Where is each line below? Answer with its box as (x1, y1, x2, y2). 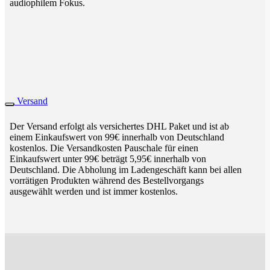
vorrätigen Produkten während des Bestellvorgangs (10, 175, 204, 186)
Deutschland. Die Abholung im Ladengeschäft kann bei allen (10, 164, 242, 175)
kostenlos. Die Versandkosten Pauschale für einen (10, 142, 198, 153)
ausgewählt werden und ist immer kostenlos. (10, 186, 178, 196)
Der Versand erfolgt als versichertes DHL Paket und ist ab (10, 121, 229, 131)
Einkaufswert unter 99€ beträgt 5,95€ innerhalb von (10, 153, 206, 164)
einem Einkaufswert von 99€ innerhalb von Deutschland (10, 131, 224, 142)
